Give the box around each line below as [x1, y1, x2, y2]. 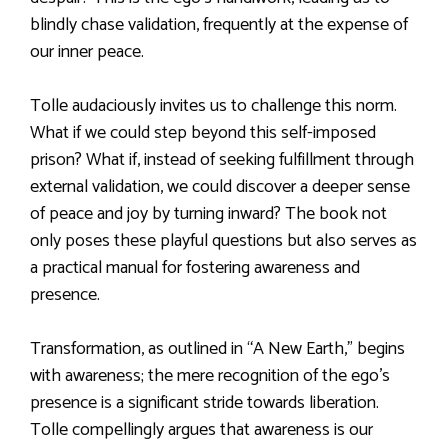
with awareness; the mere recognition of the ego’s [30, 360, 390, 391]
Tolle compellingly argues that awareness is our [30, 414, 373, 445]
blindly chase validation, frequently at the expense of [30, 9, 408, 40]
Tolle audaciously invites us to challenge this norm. [30, 90, 397, 121]
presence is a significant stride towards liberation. [30, 387, 379, 418]
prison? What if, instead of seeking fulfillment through [30, 144, 414, 175]
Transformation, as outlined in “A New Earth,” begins [30, 333, 405, 364]
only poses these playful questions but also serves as [30, 225, 417, 256]
